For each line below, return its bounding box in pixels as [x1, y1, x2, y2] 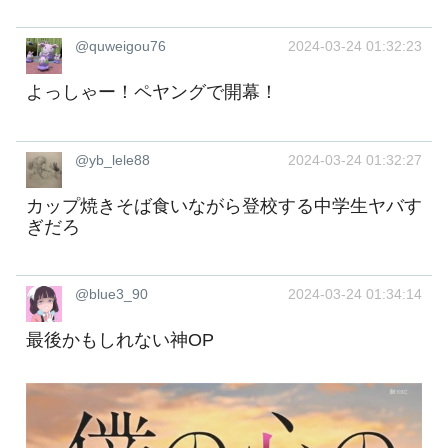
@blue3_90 [75, 286, 148, 303]
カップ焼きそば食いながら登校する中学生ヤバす [26, 195, 422, 216]
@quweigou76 [75, 38, 166, 55]
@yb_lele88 [75, 151, 150, 168]
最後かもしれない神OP [26, 330, 214, 351]
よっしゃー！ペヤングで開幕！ [26, 82, 278, 103]
